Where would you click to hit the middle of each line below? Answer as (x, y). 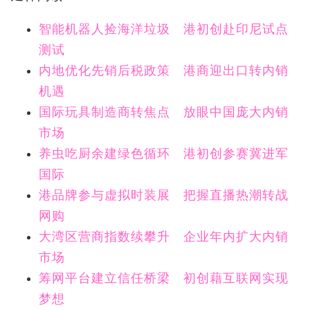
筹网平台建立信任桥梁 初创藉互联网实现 (164, 279)
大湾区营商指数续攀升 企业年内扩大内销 (164, 237)
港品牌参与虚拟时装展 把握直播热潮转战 (164, 195)
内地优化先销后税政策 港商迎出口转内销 (164, 71)
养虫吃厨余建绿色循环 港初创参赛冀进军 (164, 154)
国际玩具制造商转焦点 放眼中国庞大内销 (164, 112)
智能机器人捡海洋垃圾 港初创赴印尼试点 (164, 29)
